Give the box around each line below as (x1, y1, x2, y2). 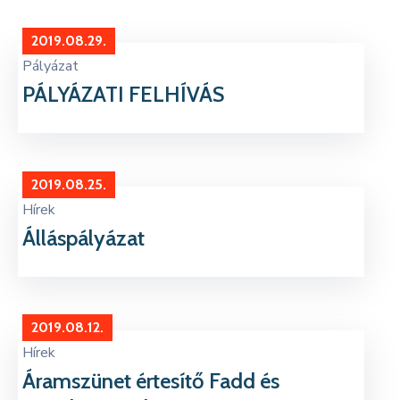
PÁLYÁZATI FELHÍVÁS (22, 80, 224, 107)
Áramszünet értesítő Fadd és (22, 368, 279, 395)
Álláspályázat (22, 224, 145, 251)
